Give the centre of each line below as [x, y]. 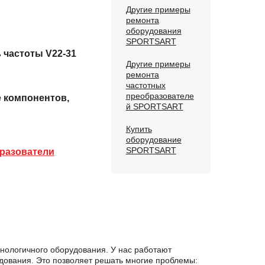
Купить [139, 129]
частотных [146, 85]
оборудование [153, 140]
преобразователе [160, 96]
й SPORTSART [154, 106]
